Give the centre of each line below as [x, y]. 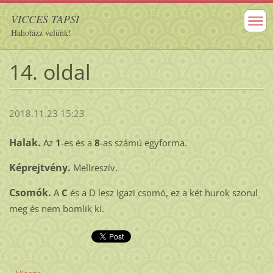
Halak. [25, 143]
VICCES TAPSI [45, 19]
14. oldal [50, 72]
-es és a [77, 143]
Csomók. [31, 193]
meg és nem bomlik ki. [56, 209]
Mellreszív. [95, 168]
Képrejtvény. [41, 168]
